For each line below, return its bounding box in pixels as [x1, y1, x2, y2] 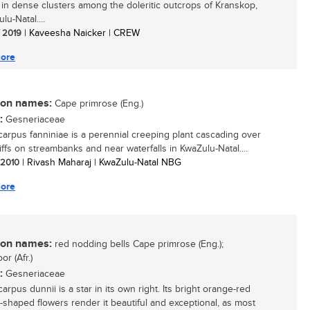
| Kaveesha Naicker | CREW [21, 28, 140, 39]
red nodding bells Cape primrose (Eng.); [52, 239, 224, 250]
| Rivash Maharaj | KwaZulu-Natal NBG [19, 157, 181, 168]
